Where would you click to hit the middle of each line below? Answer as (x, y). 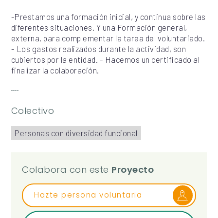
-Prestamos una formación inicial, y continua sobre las (108, 16)
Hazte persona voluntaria (88, 195)
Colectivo (33, 111)
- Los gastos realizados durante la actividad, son (99, 48)
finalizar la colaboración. (55, 70)
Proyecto (133, 169)
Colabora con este (67, 169)
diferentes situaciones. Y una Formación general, (99, 27)
